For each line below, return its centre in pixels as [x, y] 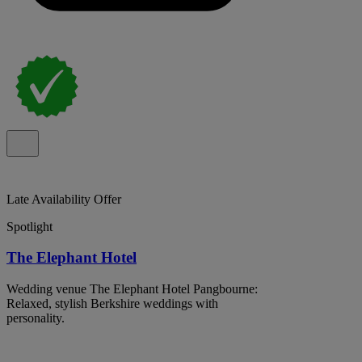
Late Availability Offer [64, 199]
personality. [36, 318]
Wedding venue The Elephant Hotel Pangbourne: [132, 288]
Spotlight [29, 226]
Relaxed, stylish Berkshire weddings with [112, 303]
